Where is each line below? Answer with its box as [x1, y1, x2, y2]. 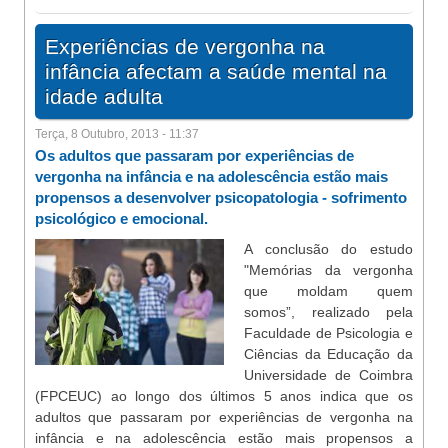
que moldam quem [244, 283, 413, 299]
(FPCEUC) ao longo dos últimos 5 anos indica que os [35, 388, 413, 404]
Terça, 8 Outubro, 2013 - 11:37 [35, 127, 199, 141]
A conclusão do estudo [244, 241, 413, 257]
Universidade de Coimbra [244, 367, 413, 383]
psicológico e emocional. [35, 210, 208, 227]
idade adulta [45, 85, 163, 108]
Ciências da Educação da [244, 346, 413, 362]
